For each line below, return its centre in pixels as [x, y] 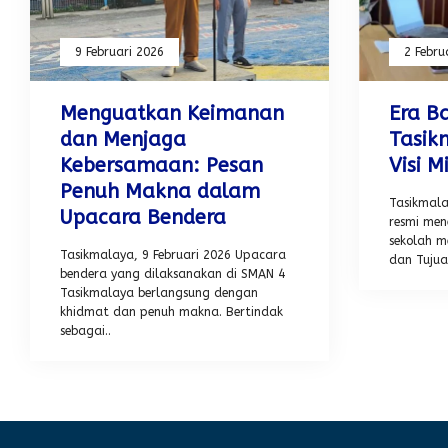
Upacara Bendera [143, 217]
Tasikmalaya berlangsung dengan [159, 292]
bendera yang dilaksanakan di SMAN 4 [172, 273]
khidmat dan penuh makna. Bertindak [171, 311]
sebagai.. [85, 330]
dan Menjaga [123, 139]
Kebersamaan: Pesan [161, 165]
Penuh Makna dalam [160, 191]
